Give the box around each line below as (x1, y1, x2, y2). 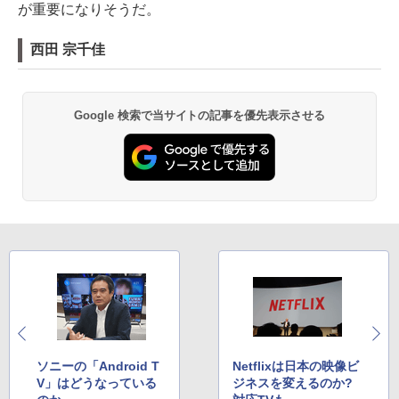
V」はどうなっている (37, 376, 157, 391)
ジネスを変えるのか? (232, 376, 354, 391)
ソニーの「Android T (37, 359, 159, 374)
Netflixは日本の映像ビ (232, 359, 360, 374)
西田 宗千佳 (30, 41, 105, 57)
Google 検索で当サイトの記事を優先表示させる (73, 108, 326, 122)
